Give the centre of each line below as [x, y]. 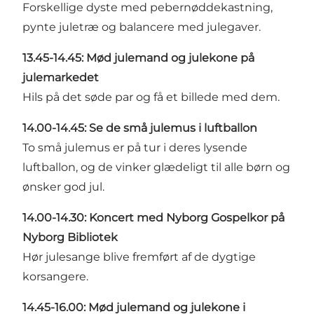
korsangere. [55, 276]
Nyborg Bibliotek [70, 237]
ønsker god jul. [63, 186]
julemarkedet [61, 77]
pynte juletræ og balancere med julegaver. [142, 27]
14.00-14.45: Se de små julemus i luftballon [140, 128]
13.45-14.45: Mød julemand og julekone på [138, 57]
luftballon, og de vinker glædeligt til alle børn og [156, 167]
